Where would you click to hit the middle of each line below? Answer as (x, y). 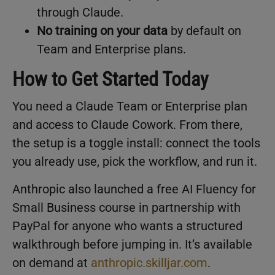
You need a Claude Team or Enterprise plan (130, 107)
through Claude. (80, 13)
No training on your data (102, 31)
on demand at (52, 262)
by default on (204, 31)
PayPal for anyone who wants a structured (127, 226)
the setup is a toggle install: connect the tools (136, 143)
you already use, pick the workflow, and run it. (135, 162)
